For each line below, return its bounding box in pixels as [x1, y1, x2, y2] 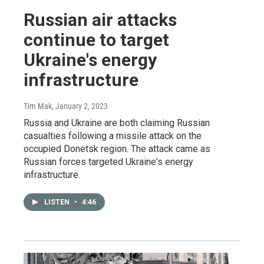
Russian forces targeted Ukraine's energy [24, 156, 193, 167]
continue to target [24, 29, 169, 50]
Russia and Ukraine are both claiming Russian [24, 117, 210, 128]
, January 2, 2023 [52, 101, 108, 111]
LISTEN [44, 198, 71, 206]
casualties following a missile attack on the [24, 130, 202, 141]
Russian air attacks [24, 9, 177, 30]
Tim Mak [24, 101, 52, 111]
